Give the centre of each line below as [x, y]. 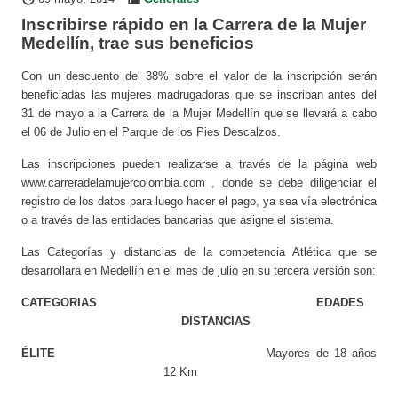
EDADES [347, 303]
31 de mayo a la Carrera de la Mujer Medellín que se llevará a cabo [199, 114]
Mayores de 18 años [322, 354]
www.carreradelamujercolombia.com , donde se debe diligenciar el [199, 183]
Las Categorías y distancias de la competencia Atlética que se [199, 252]
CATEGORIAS [72, 303]
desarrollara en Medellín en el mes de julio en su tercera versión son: [198, 271]
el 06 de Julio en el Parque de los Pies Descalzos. [151, 132]
